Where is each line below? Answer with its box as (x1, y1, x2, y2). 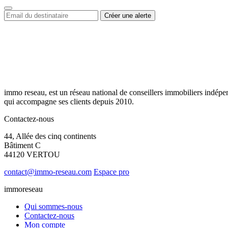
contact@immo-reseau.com (4, 167, 92, 176)
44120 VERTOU (4, 150, 60, 159)
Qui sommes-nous (24, 202, 82, 211)
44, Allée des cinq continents (4, 131, 96, 140)
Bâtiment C (4, 140, 41, 150)
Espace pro (94, 167, 129, 176)
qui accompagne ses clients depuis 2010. (4, 97, 134, 106)
